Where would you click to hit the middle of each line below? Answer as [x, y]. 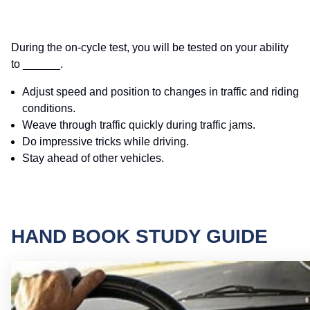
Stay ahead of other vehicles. [93, 158]
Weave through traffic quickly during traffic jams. [139, 125]
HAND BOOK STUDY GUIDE [139, 237]
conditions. [49, 109]
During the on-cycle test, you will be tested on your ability [150, 48]
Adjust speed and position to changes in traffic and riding [161, 92]
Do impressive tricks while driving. [106, 142]
